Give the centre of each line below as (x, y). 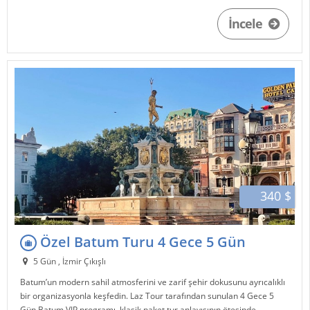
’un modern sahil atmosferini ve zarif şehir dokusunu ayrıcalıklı (166, 282)
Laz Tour (147, 296)
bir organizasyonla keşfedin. (75, 296)
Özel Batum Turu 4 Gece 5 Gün (142, 241)
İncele (246, 24)
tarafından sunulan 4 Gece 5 (219, 296)
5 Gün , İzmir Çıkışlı (68, 262)
